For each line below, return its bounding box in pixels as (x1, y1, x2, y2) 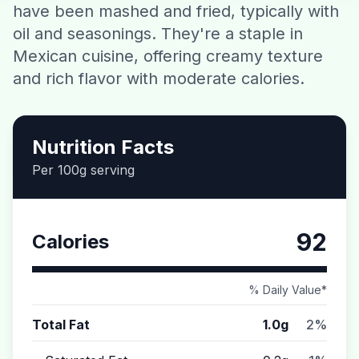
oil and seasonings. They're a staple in (13, 24, 303, 43)
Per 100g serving (32, 162, 135, 178)
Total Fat (32, 317, 90, 333)
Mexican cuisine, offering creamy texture (13, 46, 323, 66)
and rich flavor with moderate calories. (13, 69, 305, 88)
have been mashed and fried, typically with (13, 2, 339, 21)
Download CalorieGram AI (107, 58, 252, 72)
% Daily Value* (248, 283, 327, 296)
